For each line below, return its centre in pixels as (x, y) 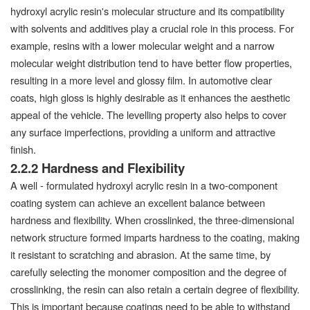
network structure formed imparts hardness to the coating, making (155, 237)
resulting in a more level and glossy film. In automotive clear (141, 80)
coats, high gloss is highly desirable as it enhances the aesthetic (150, 97)
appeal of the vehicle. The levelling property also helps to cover (148, 114)
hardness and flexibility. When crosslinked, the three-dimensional (152, 219)
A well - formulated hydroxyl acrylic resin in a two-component (144, 185)
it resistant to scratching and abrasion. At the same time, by (140, 254)
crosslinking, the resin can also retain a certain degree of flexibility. (155, 289)
